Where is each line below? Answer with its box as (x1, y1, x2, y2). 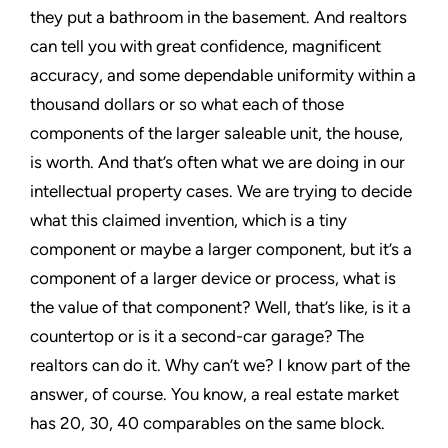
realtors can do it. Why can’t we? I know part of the (30, 355, 410, 375)
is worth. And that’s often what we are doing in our (30, 152, 405, 172)
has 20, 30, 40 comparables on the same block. (30, 413, 385, 433)
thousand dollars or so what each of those (30, 94, 344, 114)
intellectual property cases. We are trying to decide (30, 181, 412, 201)
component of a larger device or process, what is (30, 268, 396, 288)
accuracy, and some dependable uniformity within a (30, 65, 416, 85)
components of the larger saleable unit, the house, (30, 123, 403, 143)
